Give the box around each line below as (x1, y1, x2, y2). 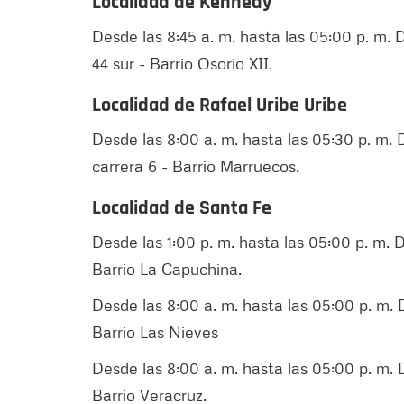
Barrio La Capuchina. (92, 258, 246, 279)
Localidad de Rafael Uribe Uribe (92, 92, 352, 118)
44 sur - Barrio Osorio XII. (92, 52, 272, 73)
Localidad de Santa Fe (92, 195, 276, 221)
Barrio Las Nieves (92, 321, 223, 342)
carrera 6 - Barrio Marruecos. (92, 155, 308, 176)
